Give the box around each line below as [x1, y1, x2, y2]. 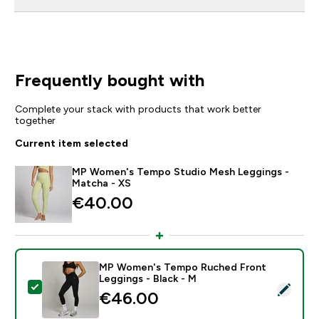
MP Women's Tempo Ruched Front [98, 261, 266, 273]
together [14, 114, 56, 126]
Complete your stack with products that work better [14, 103, 261, 115]
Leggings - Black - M [98, 272, 197, 284]
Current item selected [14, 137, 128, 149]
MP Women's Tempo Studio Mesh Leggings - [71, 165, 289, 177]
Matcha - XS [71, 177, 131, 189]
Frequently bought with [14, 70, 204, 90]
